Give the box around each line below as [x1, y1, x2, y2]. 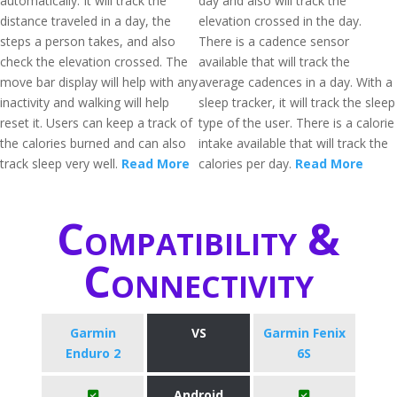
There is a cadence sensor [198, 33, 349, 50]
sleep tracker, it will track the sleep [198, 94, 395, 111]
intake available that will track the [198, 135, 388, 152]
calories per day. [198, 155, 295, 172]
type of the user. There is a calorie [198, 114, 394, 131]
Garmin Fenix [262, 324, 346, 341]
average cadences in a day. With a [198, 74, 393, 90]
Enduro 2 [65, 345, 121, 362]
